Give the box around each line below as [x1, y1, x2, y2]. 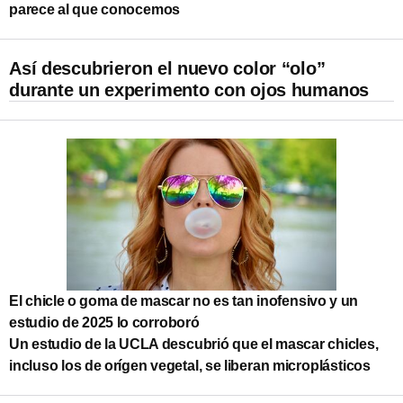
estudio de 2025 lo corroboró [9, 314, 200, 330]
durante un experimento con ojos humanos [9, 79, 370, 100]
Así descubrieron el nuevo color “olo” [9, 58, 326, 78]
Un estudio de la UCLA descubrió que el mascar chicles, [9, 336, 379, 352]
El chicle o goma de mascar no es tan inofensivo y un [9, 292, 359, 309]
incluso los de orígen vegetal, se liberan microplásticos [9, 357, 371, 373]
